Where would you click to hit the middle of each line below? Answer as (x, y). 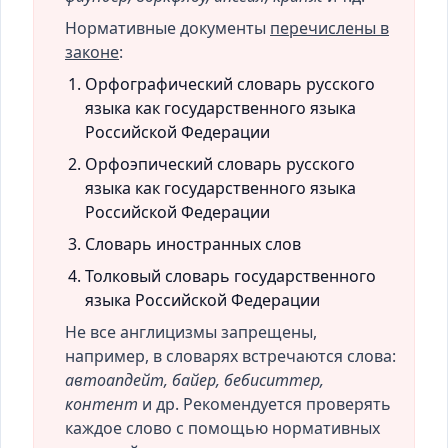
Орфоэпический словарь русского (220, 164)
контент (101, 404)
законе (92, 52)
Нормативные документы (167, 28)
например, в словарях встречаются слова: (230, 356)
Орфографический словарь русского (230, 84)
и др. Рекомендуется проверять (264, 404)
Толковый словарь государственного (230, 276)
